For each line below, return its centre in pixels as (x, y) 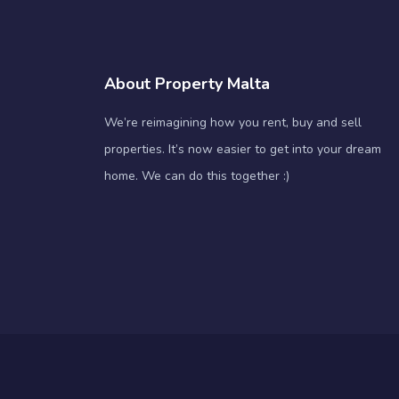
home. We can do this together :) (197, 175)
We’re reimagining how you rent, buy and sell (233, 122)
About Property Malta (187, 83)
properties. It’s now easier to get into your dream (243, 149)
